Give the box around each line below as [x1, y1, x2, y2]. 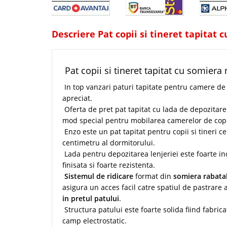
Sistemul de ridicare [64, 171, 133, 181]
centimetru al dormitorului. [62, 138, 155, 147]
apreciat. [62, 93, 92, 103]
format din [133, 171, 173, 181]
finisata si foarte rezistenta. [62, 160, 155, 170]
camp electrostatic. [62, 216, 127, 225]
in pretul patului [62, 194, 119, 203]
